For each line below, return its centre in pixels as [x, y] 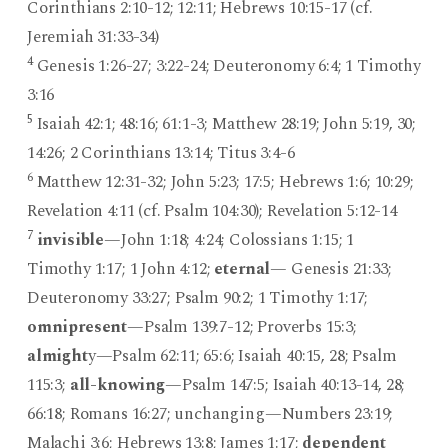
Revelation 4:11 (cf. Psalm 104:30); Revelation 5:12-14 [211, 211]
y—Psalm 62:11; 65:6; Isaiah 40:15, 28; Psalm [242, 356]
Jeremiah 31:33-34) [92, 37]
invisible [70, 240]
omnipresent [77, 327]
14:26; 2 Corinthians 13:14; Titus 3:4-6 [160, 153]
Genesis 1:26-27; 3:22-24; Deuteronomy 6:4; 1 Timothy [226, 66]
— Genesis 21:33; [331, 269]
